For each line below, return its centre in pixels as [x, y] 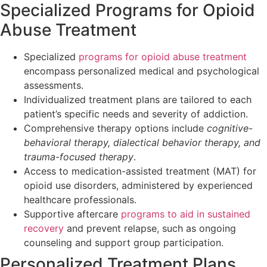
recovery [44, 229]
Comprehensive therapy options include [115, 128]
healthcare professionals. [80, 200]
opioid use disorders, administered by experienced [138, 186]
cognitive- [230, 128]
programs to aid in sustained [186, 214]
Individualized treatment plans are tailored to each [138, 100]
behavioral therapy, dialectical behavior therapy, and [142, 143]
